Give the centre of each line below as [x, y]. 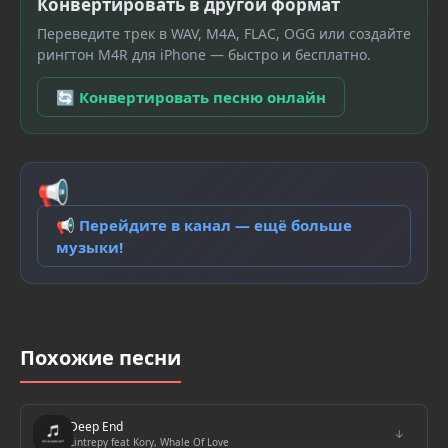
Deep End [96, 426]
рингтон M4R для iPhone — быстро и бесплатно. [204, 54]
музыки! [89, 247]
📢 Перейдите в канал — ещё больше [204, 225]
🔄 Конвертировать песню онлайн [191, 97]
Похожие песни [100, 357]
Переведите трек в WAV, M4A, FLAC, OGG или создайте [224, 33]
